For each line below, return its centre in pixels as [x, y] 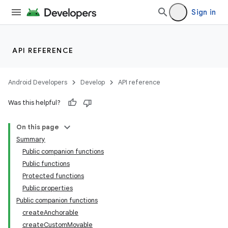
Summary [31, 139]
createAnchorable [50, 212]
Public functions [46, 164]
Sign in [204, 12]
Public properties [48, 188]
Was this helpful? [34, 103]
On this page [38, 127]
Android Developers [38, 82]
